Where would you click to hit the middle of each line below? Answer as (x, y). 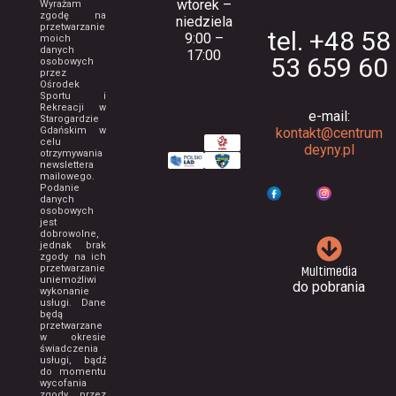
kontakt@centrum (329, 133)
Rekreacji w (73, 107)
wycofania (63, 383)
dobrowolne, (69, 233)
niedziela (204, 21)
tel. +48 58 (329, 41)
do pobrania (329, 287)
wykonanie (65, 291)
